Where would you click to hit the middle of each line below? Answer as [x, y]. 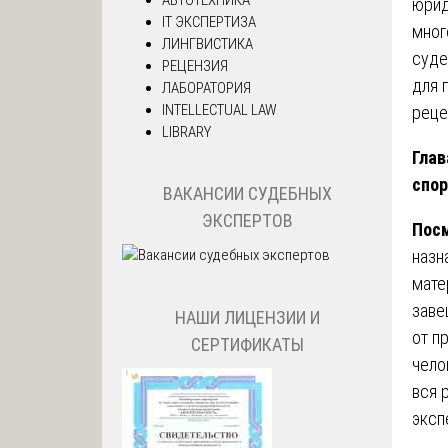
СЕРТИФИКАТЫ [247, 344]
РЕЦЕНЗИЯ [195, 65]
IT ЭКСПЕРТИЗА [209, 21]
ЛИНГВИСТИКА [207, 43]
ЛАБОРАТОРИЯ [206, 87]
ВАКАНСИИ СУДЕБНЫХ [247, 194]
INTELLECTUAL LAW [219, 109]
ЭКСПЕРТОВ [247, 221]
